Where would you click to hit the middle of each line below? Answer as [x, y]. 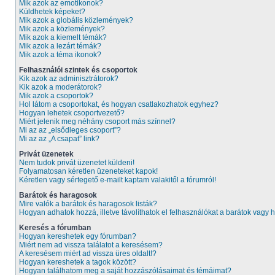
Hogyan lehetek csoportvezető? [72, 113]
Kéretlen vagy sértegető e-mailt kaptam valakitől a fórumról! [118, 180]
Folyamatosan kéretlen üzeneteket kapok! [88, 171]
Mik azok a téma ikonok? [60, 55]
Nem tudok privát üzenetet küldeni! [77, 163]
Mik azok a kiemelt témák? [63, 37]
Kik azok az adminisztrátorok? [69, 79]
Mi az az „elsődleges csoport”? [70, 130]
